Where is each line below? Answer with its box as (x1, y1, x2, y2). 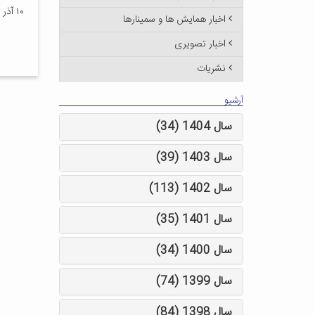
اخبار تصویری (174, 36, 226, 53)
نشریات (197, 60, 226, 77)
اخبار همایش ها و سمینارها (123, 11, 226, 28)
